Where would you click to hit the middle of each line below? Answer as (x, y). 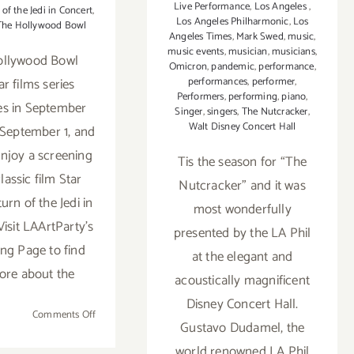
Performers (200, 96)
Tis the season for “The (242, 162)
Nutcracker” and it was (242, 185)
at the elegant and (242, 256)
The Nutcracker (275, 111)
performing (253, 96)
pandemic (233, 66)
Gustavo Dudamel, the (243, 328)
